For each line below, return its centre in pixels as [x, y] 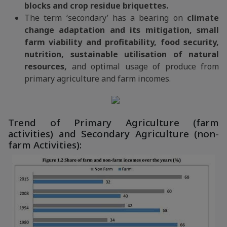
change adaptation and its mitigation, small [122, 30]
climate [203, 18]
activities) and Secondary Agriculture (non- [113, 134]
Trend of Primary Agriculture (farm [113, 123]
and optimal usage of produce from [143, 66]
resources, [46, 66]
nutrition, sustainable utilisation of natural [122, 54]
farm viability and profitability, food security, [122, 42]
